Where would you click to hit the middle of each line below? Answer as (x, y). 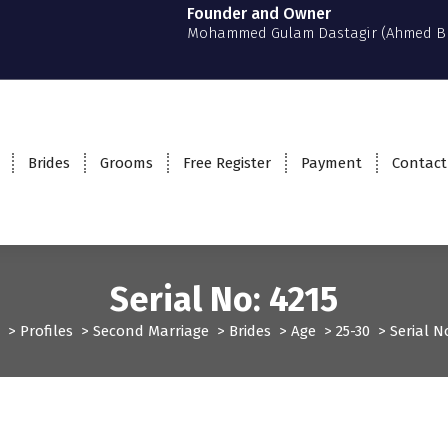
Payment (331, 162)
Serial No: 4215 (224, 300)
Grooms (126, 162)
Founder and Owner (258, 14)
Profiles (46, 331)
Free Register (226, 162)
